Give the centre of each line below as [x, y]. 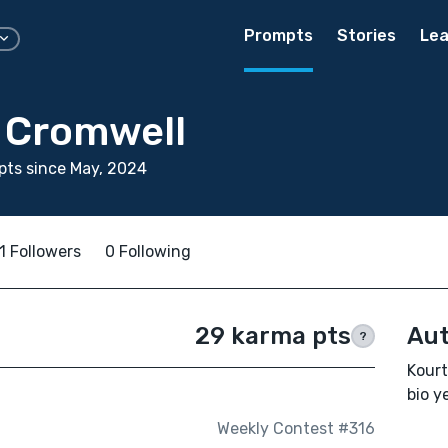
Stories [366, 35]
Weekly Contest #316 [295, 429]
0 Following [148, 251]
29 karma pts [272, 336]
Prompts [278, 35]
